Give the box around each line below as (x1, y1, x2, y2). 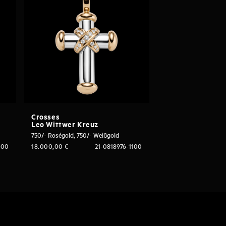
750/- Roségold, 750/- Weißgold (31, 130, 120, 140)
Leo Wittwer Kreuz (31, 118, 98, 130)
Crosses (31, 110, 60, 122)
